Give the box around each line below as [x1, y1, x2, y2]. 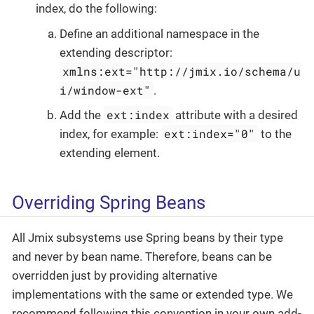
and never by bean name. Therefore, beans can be [12, 249, 272, 264]
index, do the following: [36, 1, 157, 16]
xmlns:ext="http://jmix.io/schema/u [62, 63, 301, 78]
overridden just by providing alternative [12, 268, 217, 282]
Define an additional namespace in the [60, 26, 259, 41]
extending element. [60, 146, 160, 161]
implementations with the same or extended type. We [12, 287, 293, 301]
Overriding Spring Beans [12, 191, 205, 213]
